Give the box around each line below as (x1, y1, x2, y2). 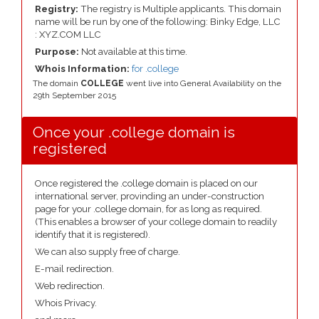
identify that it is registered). (35, 229, 150, 240)
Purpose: (35, 46, 81, 57)
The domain (33, 78, 80, 88)
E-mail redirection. (35, 263, 114, 274)
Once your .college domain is (33, 123, 235, 141)
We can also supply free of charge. (35, 246, 180, 257)
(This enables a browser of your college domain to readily (35, 216, 277, 227)
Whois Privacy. (35, 298, 97, 308)
